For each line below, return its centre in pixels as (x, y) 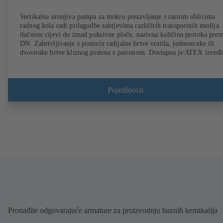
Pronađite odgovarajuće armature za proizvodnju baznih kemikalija (113, 211)
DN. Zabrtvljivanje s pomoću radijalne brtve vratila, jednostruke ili (117, 44)
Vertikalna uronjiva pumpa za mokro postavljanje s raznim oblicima (118, 17)
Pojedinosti (125, 90)
